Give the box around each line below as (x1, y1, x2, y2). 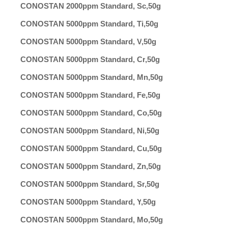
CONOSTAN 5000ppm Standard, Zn (20, 162, 146, 170)
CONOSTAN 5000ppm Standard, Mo (20, 215, 148, 224)
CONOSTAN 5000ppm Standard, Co (20, 108, 147, 117)
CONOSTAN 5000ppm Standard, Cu (20, 144, 147, 153)
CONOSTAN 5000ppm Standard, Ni (20, 126, 145, 135)
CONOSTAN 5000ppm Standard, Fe (20, 91, 146, 99)
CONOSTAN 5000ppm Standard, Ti (20, 19, 144, 28)
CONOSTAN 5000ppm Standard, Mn (20, 73, 148, 81)
